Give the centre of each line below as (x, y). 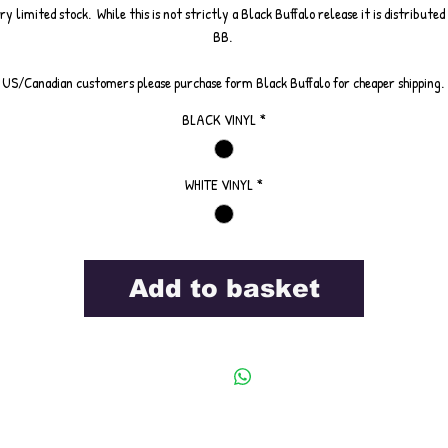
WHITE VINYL (219, 185)
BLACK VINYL (219, 119)
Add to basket (224, 288)
